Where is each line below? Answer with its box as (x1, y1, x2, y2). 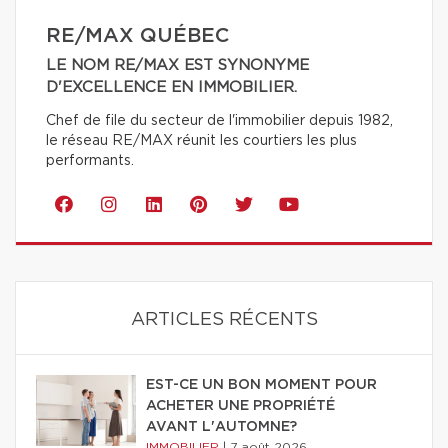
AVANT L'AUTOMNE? (146, 419, 297, 434)
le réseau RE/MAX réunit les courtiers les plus (46, 133, 357, 148)
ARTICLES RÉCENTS (130, 310, 318, 329)
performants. (46, 153, 134, 168)
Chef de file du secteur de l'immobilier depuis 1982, (46, 113, 393, 128)
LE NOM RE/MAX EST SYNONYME (46, 57, 309, 73)
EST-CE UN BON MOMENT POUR (146, 377, 377, 392)
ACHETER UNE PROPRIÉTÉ (146, 398, 335, 413)
